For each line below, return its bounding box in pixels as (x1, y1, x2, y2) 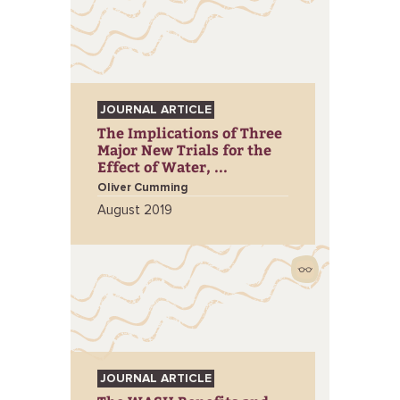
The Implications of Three (97, 123, 282, 142)
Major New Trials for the (97, 140, 271, 159)
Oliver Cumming (97, 182, 188, 194)
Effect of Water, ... (97, 157, 228, 176)
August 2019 (97, 204, 172, 217)
